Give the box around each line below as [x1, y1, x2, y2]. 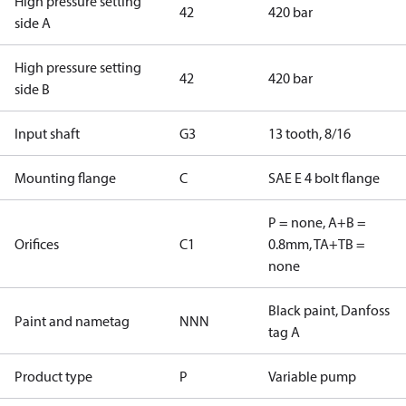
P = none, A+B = [268, 213, 366, 231]
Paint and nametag [14, 312, 130, 330]
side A [14, 14, 51, 32]
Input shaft [14, 124, 80, 142]
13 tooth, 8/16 [268, 124, 351, 142]
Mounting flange [14, 169, 116, 187]
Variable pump [268, 367, 356, 385]
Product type [14, 367, 92, 385]
